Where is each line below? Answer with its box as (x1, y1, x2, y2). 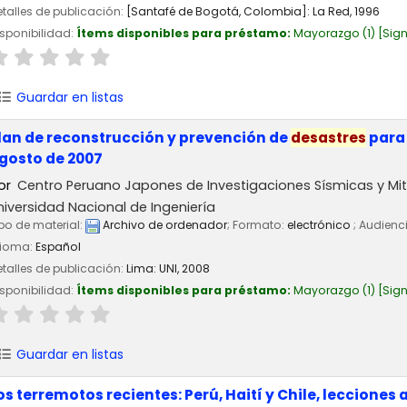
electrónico (287, 217, 353, 233)
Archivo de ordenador (100, 217, 227, 233)
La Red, (313, 4, 354, 20)
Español (35, 239, 81, 255)
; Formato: (227, 217, 287, 233)
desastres (291, 127, 366, 147)
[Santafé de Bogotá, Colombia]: (126, 4, 313, 20)
